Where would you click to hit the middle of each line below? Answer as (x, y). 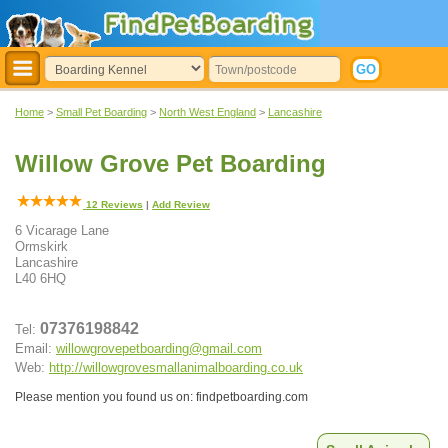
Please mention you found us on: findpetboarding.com (161, 397)
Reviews (120, 205)
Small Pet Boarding (101, 112)
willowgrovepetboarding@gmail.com (159, 349)
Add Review (181, 205)
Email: (35, 349)
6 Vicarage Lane (62, 231)
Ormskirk (41, 247)
